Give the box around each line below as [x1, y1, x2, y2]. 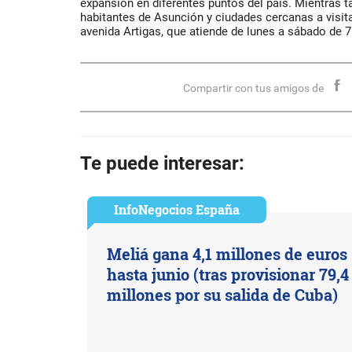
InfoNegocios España [113, 201, 240, 218]
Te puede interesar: [80, 152, 244, 174]
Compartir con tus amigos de [183, 82, 324, 94]
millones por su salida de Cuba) [106, 284, 338, 305]
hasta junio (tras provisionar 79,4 [106, 264, 349, 284]
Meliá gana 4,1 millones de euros [106, 244, 347, 264]
